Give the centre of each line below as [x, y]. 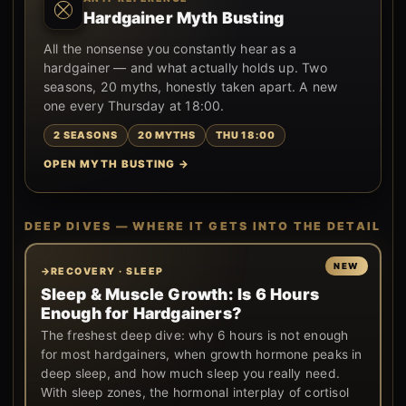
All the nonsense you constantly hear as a [170, 48]
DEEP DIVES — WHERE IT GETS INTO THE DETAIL [203, 226]
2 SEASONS [86, 135]
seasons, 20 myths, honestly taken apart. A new [191, 86]
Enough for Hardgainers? [141, 313]
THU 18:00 [245, 135]
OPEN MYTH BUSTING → [116, 164]
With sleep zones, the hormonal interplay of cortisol [194, 392]
